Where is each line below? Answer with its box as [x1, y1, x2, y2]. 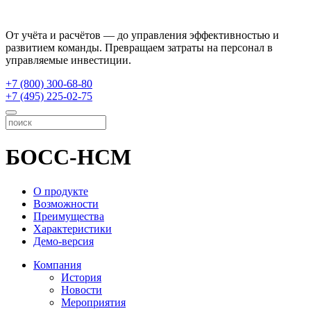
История [61, 271, 101, 283]
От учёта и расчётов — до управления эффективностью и [6, 29, 279, 41]
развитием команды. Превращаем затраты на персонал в [6, 42, 273, 53]
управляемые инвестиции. [6, 54, 131, 66]
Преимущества [33, 210, 104, 222]
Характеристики [33, 222, 112, 235]
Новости [61, 283, 102, 296]
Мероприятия [61, 296, 126, 308]
